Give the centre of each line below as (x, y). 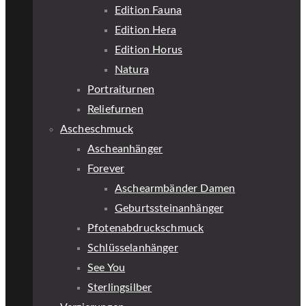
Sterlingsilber (120, 288)
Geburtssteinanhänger (169, 208)
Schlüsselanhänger (133, 248)
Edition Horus (149, 50)
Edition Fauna (149, 10)
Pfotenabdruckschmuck (146, 228)
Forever (106, 169)
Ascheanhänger (125, 149)
